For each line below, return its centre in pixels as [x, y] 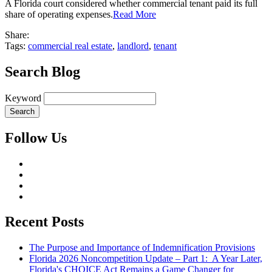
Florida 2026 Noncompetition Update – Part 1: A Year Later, [146, 259]
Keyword [23, 98]
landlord [133, 46]
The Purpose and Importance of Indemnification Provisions [142, 248]
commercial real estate [70, 46]
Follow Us [36, 138]
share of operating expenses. [59, 14]
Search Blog [42, 71]
